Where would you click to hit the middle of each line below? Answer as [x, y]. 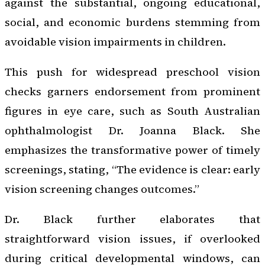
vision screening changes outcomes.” [102, 189]
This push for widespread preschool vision [132, 72]
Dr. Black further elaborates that [132, 219]
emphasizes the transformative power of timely [132, 150]
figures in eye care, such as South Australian [132, 111]
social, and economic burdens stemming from [132, 22]
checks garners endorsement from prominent [132, 91]
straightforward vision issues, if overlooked [132, 239]
